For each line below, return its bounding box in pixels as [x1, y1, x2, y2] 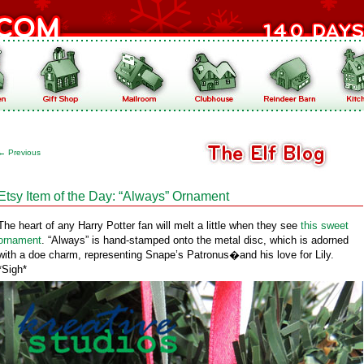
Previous [6, 148, 41, 157]
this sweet [301, 219, 349, 232]
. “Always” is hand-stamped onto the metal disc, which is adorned [41, 234, 349, 246]
